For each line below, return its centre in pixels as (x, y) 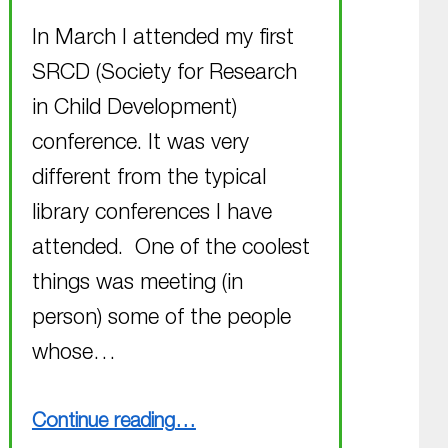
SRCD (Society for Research (164, 73)
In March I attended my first (162, 38)
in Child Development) (134, 108)
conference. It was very (140, 143)
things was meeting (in (137, 283)
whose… (73, 353)
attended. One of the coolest (170, 248)
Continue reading (103, 423)
